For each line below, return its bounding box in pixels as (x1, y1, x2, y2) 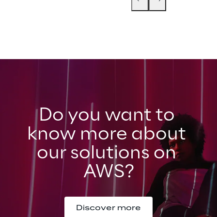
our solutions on (37, 143, 180, 163)
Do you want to (38, 106, 179, 125)
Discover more (76, 204, 141, 212)
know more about (27, 124, 190, 144)
